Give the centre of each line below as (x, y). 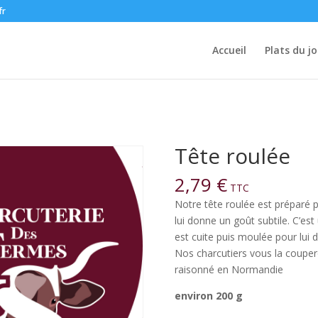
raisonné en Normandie (229, 269)
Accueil (229, 50)
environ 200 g (208, 296)
